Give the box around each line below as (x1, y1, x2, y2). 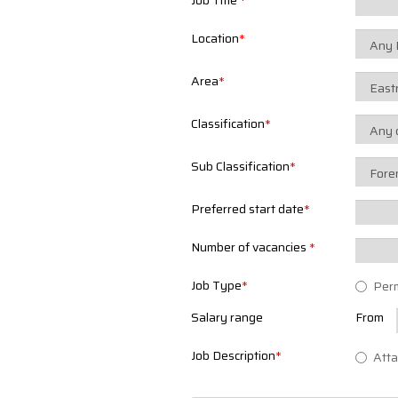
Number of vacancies (190, 237, 309, 257)
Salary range (190, 307, 263, 328)
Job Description (190, 346, 275, 366)
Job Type (190, 275, 242, 295)
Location (190, 28, 239, 48)
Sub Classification (190, 156, 290, 176)
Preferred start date (190, 199, 304, 219)
